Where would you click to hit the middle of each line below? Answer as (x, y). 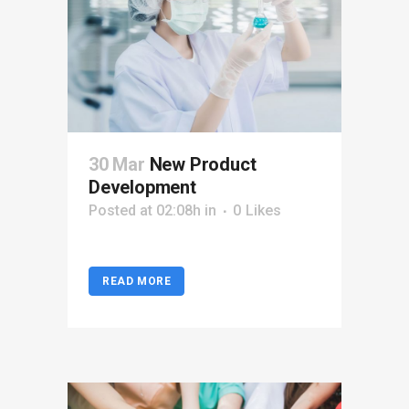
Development (142, 187)
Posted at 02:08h (145, 210)
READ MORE (137, 281)
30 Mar (117, 164)
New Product (203, 164)
